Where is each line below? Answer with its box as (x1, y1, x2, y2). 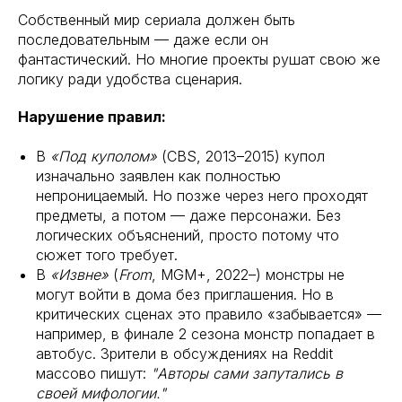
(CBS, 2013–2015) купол (157, 147, 325, 165)
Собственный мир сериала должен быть (18, 11, 295, 29)
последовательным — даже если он (18, 31, 268, 48)
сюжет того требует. (36, 246, 178, 264)
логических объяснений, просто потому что (36, 226, 339, 244)
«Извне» (50, 266, 109, 284)
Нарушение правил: (18, 108, 166, 126)
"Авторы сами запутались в (151, 364, 343, 382)
